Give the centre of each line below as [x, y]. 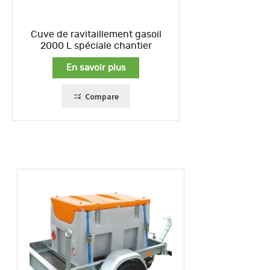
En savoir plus [96, 67]
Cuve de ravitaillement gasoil [96, 35]
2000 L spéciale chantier [96, 46]
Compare [102, 96]
